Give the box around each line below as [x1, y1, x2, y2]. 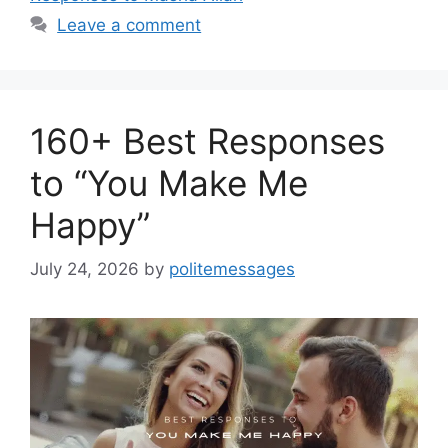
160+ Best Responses [30, 119, 385, 162]
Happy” [30, 203, 150, 246]
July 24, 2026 [30, 259, 139, 280]
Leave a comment [57, 14, 202, 35]
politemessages [169, 259, 295, 280]
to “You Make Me [30, 161, 308, 204]
